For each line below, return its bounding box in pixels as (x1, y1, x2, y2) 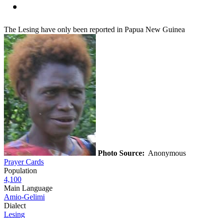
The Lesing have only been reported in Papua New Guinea (4, 25, 185, 34)
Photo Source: (98, 148, 145, 157)
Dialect (4, 201, 26, 210)
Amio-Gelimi (4, 192, 45, 201)
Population (4, 166, 37, 175)
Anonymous (145, 148, 188, 157)
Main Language (4, 183, 53, 192)
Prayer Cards (4, 157, 44, 166)
